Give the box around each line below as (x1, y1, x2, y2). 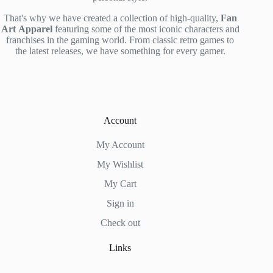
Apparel (18, 24, 52, 34)
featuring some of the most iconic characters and (52, 24, 239, 34)
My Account (96, 140, 144, 150)
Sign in (106, 198, 134, 208)
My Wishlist (97, 159, 144, 169)
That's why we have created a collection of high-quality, (3, 13, 221, 23)
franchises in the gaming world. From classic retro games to (6, 35, 235, 45)
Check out (100, 218, 140, 228)
